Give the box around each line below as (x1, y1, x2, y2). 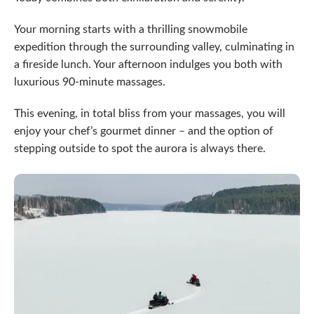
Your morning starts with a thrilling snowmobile (14, 20, 247, 36)
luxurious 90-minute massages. (14, 73, 165, 88)
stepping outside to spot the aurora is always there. (14, 139, 266, 155)
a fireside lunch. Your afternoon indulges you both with (14, 55, 282, 71)
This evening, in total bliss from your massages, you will (14, 104, 285, 120)
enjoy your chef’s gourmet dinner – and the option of (14, 122, 273, 137)
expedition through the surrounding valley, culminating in (14, 38, 294, 53)
